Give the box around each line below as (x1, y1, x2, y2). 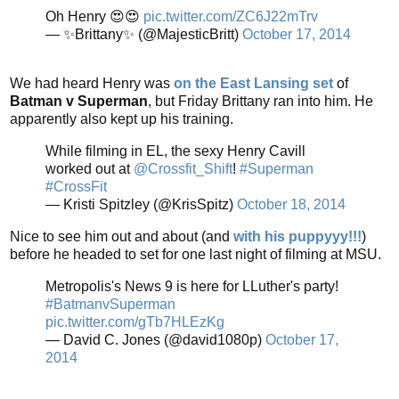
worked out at (45, 161, 134, 177)
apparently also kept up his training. (10, 111, 233, 127)
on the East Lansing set (174, 76, 333, 92)
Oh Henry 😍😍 (45, 8, 143, 24)
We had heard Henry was (10, 76, 174, 92)
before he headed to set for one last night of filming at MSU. (10, 247, 381, 263)
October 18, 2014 (237, 197, 346, 213)
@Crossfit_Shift (134, 161, 232, 177)
